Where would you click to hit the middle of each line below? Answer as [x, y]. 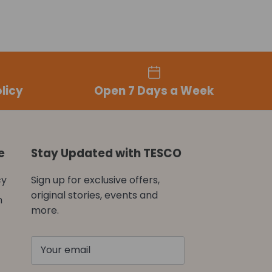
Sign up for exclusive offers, [96, 180]
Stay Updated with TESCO [107, 153]
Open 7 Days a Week [154, 90]
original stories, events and [95, 195]
